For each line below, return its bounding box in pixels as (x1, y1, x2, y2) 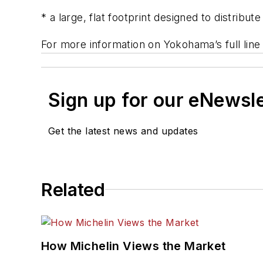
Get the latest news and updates (48, 124, 198, 137)
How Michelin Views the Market (41, 238, 226, 253)
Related (41, 178, 105, 200)
